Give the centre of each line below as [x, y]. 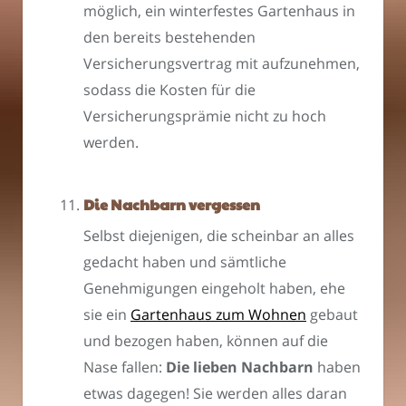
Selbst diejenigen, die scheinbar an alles [219, 235]
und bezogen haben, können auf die [206, 340]
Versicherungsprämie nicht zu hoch [205, 116]
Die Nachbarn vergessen [172, 204]
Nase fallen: [125, 367]
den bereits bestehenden [169, 37]
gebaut [332, 314]
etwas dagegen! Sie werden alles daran [215, 393]
